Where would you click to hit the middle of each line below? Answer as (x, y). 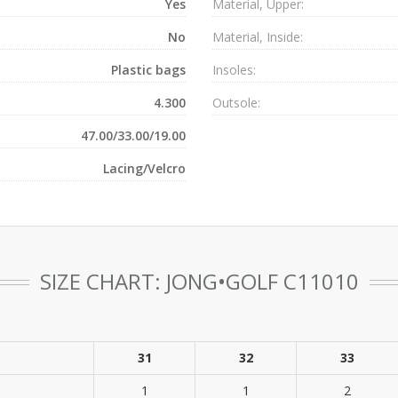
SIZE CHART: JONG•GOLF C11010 (199, 281)
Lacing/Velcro (144, 168)
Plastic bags (148, 70)
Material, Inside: (258, 37)
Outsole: (236, 103)
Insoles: (234, 70)
